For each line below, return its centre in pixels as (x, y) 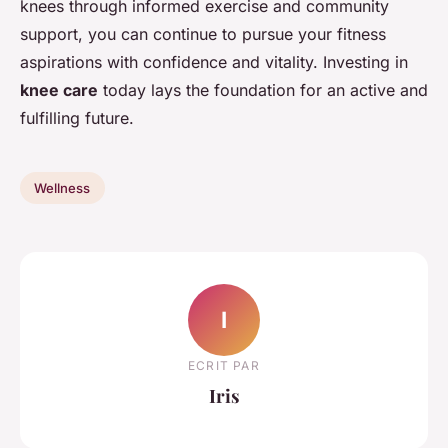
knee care (59, 90)
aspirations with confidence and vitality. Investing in (214, 62)
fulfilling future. (77, 118)
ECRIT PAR (224, 365)
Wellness (62, 188)
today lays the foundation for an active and (263, 90)
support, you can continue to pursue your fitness (203, 34)
